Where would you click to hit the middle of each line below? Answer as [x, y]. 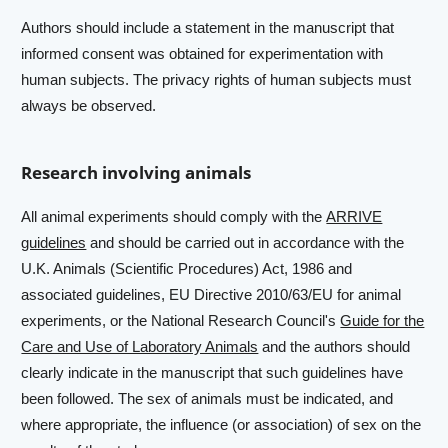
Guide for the [382, 321]
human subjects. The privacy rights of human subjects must [216, 79]
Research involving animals [136, 172]
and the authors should [334, 347]
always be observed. [89, 105]
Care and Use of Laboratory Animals [140, 347]
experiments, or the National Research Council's [181, 321]
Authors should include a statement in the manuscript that [208, 27]
